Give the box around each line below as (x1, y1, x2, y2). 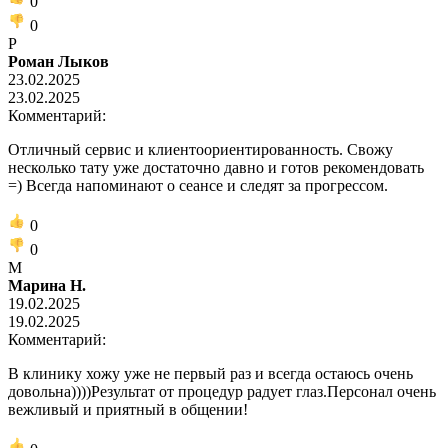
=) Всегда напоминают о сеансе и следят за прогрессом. (8, 176, 388, 194)
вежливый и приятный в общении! (8, 400, 248, 418)
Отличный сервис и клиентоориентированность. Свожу (8, 140, 393, 158)
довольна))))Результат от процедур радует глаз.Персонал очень (8, 382, 436, 400)
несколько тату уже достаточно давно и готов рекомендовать (8, 158, 424, 176)
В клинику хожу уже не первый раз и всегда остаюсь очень (8, 364, 413, 382)
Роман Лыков (8, 52, 109, 70)
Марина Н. (8, 276, 86, 294)
